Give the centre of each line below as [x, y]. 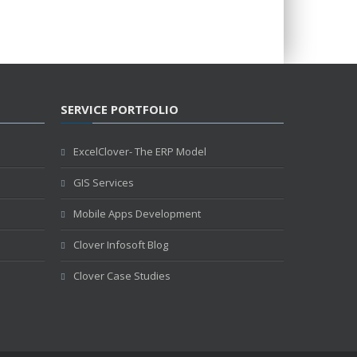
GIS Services [104, 182]
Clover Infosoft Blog [121, 244]
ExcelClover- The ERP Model [140, 151]
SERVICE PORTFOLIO [120, 109]
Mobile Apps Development [137, 213]
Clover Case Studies [122, 275]
